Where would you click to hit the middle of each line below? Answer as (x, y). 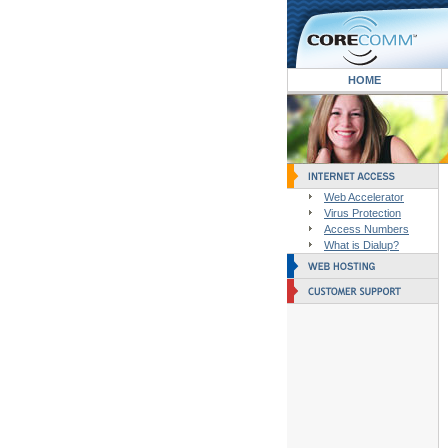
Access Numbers (366, 229)
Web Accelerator (364, 197)
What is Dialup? (361, 245)
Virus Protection (362, 213)
